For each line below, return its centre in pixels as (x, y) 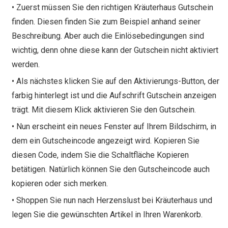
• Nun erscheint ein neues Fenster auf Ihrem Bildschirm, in (114, 126)
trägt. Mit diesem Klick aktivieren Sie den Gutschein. (104, 109)
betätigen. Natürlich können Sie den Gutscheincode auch (111, 169)
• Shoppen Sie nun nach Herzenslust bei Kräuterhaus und (112, 200)
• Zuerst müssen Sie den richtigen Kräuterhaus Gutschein (112, 7)
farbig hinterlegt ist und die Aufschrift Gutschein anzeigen (114, 95)
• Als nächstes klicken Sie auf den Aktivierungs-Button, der (116, 81)
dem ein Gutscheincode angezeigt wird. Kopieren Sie (106, 140)
